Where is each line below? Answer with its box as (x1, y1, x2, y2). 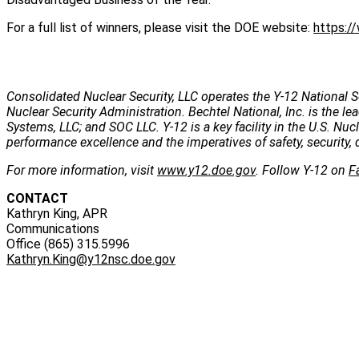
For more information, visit (6, 163, 157, 179)
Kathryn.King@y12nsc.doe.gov (6, 252, 175, 268)
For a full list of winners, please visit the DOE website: (6, 20, 313, 36)
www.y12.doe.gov (157, 163, 256, 179)
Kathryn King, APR (6, 206, 107, 222)
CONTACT (6, 191, 68, 207)
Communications (6, 221, 99, 237)
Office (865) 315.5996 (6, 236, 130, 252)
